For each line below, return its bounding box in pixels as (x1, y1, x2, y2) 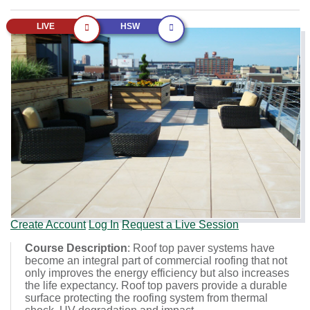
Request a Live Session (122, 219, 239, 231)
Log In (89, 219, 119, 231)
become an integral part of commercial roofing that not (25, 255, 287, 267)
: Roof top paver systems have (127, 242, 275, 255)
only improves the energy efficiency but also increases (25, 267, 289, 280)
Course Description (25, 242, 127, 255)
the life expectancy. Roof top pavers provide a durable (25, 280, 287, 292)
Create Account (10, 219, 86, 231)
